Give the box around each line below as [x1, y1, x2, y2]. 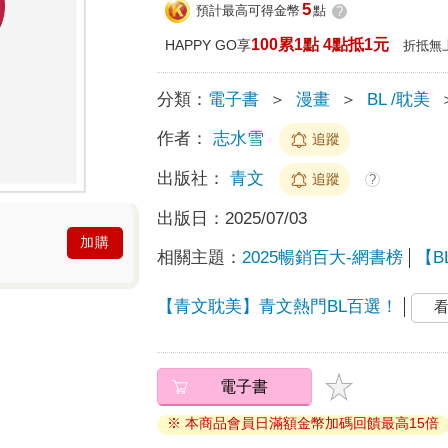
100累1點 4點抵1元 [251, 35, 390, 53]
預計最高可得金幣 [196, 3, 301, 19]
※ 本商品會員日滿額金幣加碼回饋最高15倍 [167, 415, 440, 432]
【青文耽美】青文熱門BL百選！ [157, 297, 399, 317]
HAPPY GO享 [165, 36, 252, 53]
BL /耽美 [367, 89, 431, 109]
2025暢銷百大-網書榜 [242, 247, 404, 267]
